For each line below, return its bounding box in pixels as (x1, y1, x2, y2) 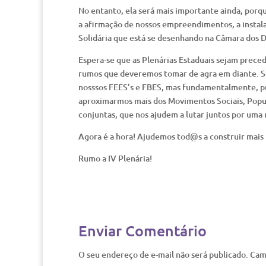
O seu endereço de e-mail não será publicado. (78, 249, 248, 260)
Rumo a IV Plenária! (78, 153, 152, 164)
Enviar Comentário (78, 221, 207, 240)
